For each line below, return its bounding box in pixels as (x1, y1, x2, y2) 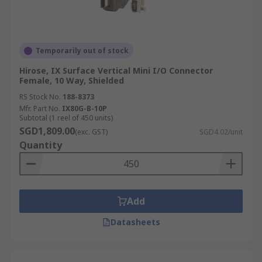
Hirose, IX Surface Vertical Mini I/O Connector (19, 65, 213, 76)
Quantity (19, 139, 62, 151)
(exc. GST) (75, 127, 108, 137)
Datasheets (110, 216, 160, 227)
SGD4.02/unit (199, 127, 243, 137)
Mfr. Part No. (19, 104, 60, 113)
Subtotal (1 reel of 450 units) (19, 113, 113, 123)
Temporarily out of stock (36, 46, 129, 56)
